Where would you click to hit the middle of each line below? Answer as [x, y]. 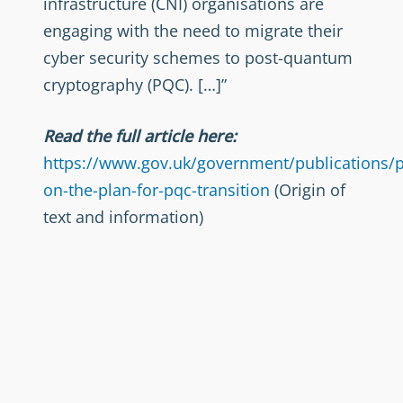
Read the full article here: [140, 136]
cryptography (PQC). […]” [135, 85]
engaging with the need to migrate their [193, 31]
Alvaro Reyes [129, 268]
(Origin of [308, 190]
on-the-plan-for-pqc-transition [157, 190]
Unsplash [210, 268]
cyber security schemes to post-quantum [198, 58]
